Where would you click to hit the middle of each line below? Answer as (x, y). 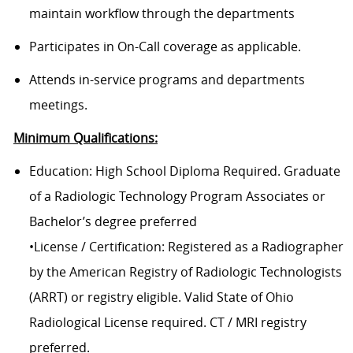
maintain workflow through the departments (162, 14)
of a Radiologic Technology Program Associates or (177, 197)
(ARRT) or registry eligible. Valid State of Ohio (161, 297)
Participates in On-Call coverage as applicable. (165, 47)
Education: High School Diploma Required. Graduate (184, 171)
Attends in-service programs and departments (167, 80)
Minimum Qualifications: (85, 138)
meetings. (58, 105)
